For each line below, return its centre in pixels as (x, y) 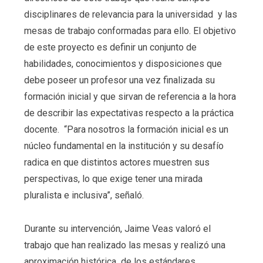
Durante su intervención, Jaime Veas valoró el (117, 229)
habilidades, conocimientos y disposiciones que (123, 63)
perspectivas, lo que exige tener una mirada (113, 178)
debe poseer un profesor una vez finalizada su (119, 80)
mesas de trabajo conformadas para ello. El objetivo (130, 31)
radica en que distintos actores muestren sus (117, 162)
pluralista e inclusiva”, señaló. (84, 195)
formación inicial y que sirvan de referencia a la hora (130, 96)
